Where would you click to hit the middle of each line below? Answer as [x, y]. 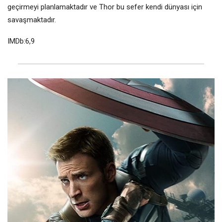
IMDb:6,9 [21, 41]
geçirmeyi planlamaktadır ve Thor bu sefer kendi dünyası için [105, 7]
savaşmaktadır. [32, 20]
